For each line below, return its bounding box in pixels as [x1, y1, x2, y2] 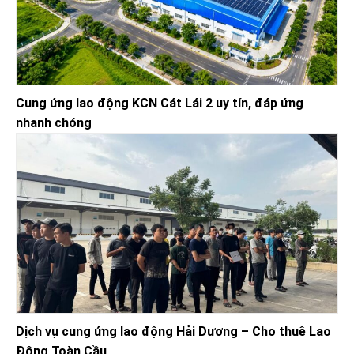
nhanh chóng [16, 115, 92, 130]
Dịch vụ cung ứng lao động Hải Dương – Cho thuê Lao [16, 324, 331, 340]
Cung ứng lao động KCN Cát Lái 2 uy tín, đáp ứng [16, 95, 303, 111]
